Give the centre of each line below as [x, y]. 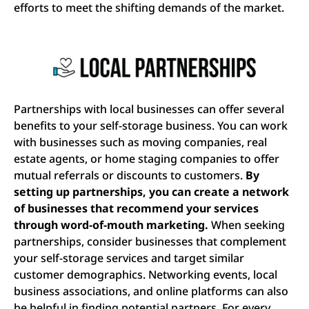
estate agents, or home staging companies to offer [147, 158]
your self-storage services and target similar [129, 258]
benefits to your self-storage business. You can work [151, 125]
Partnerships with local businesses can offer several [149, 109]
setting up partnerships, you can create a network [151, 191]
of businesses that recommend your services [136, 208]
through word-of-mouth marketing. [111, 225]
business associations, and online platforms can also [151, 291]
